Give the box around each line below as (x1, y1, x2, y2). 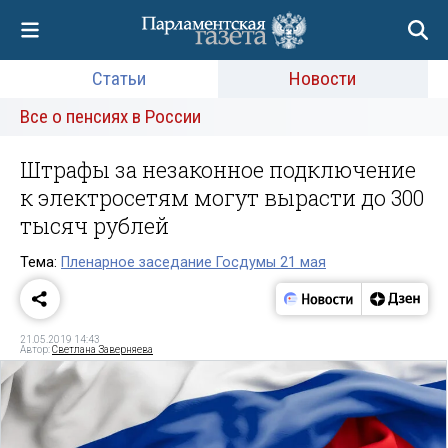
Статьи (91, 67, 146, 90)
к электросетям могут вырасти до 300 (20, 183, 424, 212)
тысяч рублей (20, 211, 169, 240)
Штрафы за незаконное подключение (20, 155, 416, 184)
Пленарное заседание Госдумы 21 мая (61, 253, 326, 271)
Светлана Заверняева (52, 343, 153, 355)
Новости (289, 67, 357, 90)
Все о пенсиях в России (20, 105, 201, 128)
